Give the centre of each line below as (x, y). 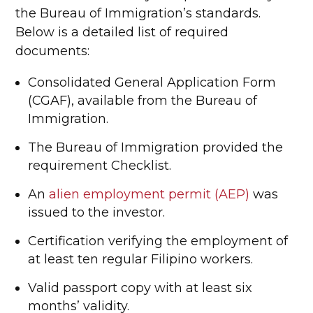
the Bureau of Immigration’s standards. (138, 13)
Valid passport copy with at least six (140, 288)
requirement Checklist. (100, 166)
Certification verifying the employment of (158, 241)
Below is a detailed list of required (122, 32)
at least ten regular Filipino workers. (141, 259)
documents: (53, 51)
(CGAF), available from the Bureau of (143, 101)
